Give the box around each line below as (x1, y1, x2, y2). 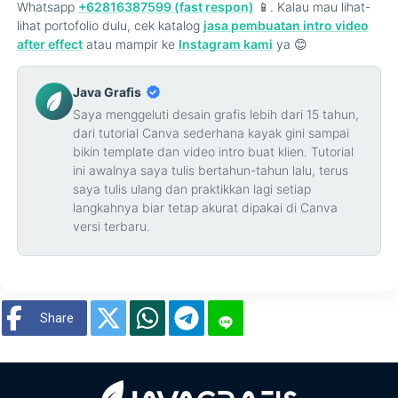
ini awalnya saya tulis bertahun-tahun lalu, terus (73, 163, 348, 179)
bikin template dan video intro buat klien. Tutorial (73, 144, 354, 160)
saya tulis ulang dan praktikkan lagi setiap (73, 181, 311, 197)
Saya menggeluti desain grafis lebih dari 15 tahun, (73, 107, 359, 123)
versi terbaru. (73, 219, 150, 235)
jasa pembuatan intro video (203, 18, 369, 34)
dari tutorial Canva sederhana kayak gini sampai (73, 125, 349, 141)
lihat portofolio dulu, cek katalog (17, 18, 203, 34)
